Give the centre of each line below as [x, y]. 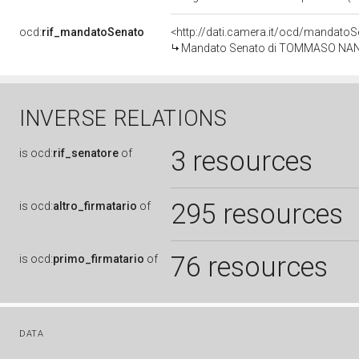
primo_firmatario [99, 259]
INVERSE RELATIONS [123, 119]
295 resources [257, 214]
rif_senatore [86, 153]
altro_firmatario [95, 206]
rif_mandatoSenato [93, 32]
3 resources [242, 161]
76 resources [249, 267]
